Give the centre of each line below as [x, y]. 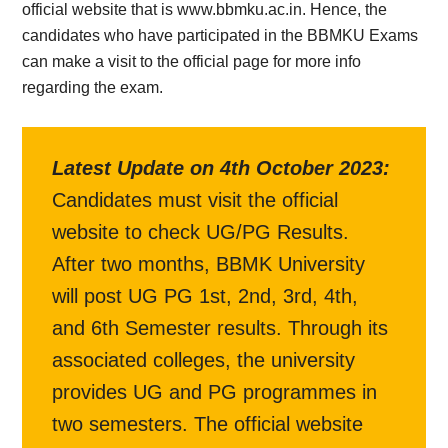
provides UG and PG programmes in [215, 392]
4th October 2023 [302, 168]
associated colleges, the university [204, 360]
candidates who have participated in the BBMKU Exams [220, 35]
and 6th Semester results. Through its [220, 328]
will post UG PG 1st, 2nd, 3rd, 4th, [205, 296]
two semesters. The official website [208, 424]
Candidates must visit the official [195, 200]
